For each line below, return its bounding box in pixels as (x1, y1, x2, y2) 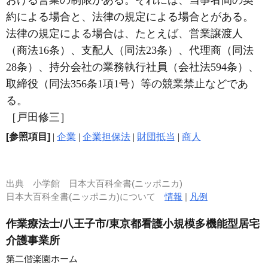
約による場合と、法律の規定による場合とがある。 (6, 10, 254, 23)
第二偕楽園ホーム (6, 253, 78, 264)
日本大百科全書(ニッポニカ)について (6, 191, 165, 202)
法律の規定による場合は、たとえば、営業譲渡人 (6, 27, 243, 39)
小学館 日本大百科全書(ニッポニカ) (33, 178, 182, 188)
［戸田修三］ (6, 111, 71, 123)
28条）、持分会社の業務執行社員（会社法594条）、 (6, 60, 259, 73)
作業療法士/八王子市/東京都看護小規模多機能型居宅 (6, 217, 260, 230)
